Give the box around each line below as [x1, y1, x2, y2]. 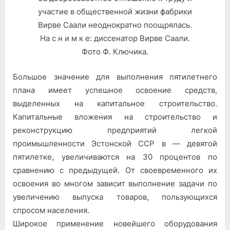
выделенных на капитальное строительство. [13, 98, 217, 108]
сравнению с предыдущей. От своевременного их [13, 165, 217, 175]
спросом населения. [13, 205, 89, 215]
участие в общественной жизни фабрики [38, 7, 192, 17]
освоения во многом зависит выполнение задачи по [13, 178, 217, 188]
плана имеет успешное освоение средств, [13, 85, 217, 95]
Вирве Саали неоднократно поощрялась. [38, 20, 192, 30]
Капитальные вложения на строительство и [13, 111, 217, 122]
